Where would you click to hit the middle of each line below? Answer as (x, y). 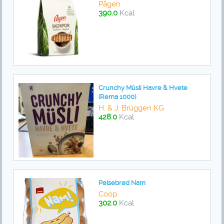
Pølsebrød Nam (122, 183)
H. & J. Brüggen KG (131, 108)
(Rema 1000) (117, 97)
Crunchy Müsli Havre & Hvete (143, 88)
